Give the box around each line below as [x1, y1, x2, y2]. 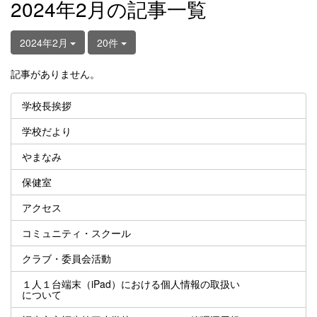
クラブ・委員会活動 [22, 250, 111, 265]
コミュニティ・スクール [22, 225, 131, 240]
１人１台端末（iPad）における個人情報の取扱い [22, 276, 240, 291]
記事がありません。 [11, 66, 100, 81]
